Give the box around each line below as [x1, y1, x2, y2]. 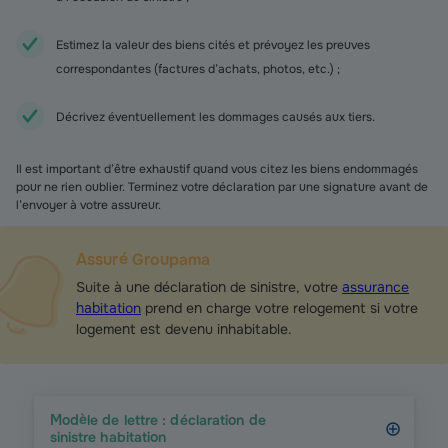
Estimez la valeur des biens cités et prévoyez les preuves [56, 37, 370, 53]
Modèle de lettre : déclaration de [49, 411, 266, 429]
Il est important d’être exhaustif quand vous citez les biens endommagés [16, 161, 418, 177]
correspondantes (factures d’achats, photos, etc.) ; [56, 61, 340, 77]
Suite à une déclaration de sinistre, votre [76, 278, 342, 296]
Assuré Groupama [76, 249, 211, 270]
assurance [342, 278, 409, 296]
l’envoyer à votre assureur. [16, 197, 161, 213]
